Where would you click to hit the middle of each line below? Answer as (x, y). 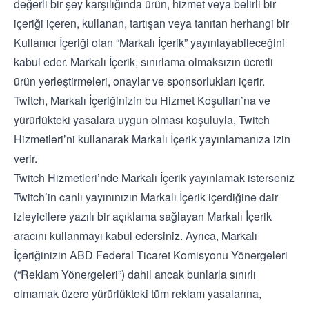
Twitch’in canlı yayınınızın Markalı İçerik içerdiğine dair (146, 197)
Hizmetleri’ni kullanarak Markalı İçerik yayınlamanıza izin (152, 139)
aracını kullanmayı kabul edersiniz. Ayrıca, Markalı (136, 236)
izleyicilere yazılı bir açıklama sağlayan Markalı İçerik (143, 216)
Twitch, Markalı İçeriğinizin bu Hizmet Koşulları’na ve (142, 100)
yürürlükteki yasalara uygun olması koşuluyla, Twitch (142, 120)
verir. (26, 158)
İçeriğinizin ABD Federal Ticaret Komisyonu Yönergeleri (151, 255)
